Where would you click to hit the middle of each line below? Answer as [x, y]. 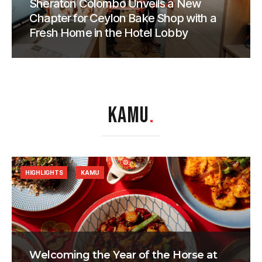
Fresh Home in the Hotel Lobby [108, 33]
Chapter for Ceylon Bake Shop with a [123, 18]
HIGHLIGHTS [44, 173]
